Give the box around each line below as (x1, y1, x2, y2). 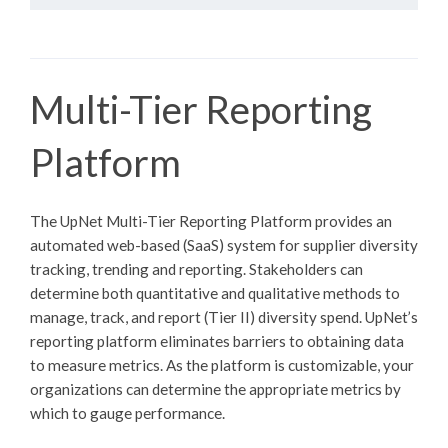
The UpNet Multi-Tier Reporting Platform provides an (30, 211, 392, 230)
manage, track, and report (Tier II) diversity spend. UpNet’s (30, 307, 418, 326)
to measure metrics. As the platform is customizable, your (30, 355, 414, 374)
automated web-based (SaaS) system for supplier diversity (30, 235, 418, 254)
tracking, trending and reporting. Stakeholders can (30, 259, 363, 278)
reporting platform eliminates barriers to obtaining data (30, 331, 404, 350)
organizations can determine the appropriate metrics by (30, 379, 401, 398)
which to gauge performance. (30, 403, 225, 422)
